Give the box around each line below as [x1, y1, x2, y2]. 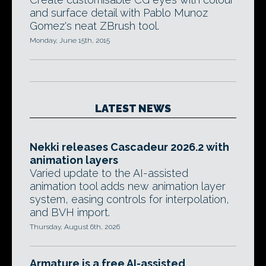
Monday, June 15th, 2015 [30, 36, 110, 45]
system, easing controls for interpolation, [30, 193, 229, 205]
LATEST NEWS [95, 102, 171, 115]
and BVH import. [30, 206, 110, 218]
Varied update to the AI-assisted [30, 167, 188, 179]
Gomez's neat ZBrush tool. [30, 20, 159, 32]
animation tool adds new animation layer [30, 180, 226, 192]
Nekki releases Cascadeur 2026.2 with [30, 141, 229, 153]
